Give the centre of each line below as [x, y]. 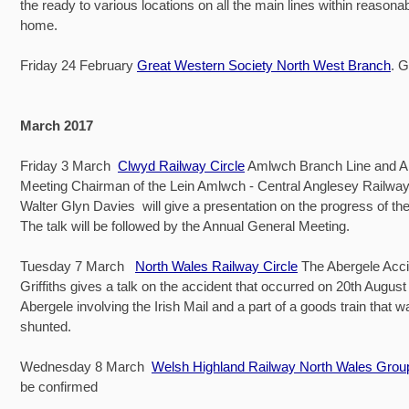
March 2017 [57, 125]
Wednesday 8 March [86, 366]
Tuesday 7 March [78, 266]
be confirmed [59, 386]
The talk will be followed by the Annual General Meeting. [185, 225]
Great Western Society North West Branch [264, 65]
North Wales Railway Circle [216, 266]
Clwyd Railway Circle [181, 165]
